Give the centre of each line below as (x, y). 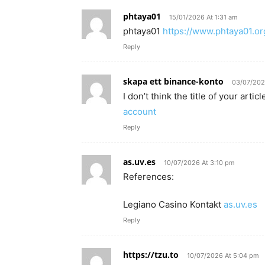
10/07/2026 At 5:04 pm (223, 255)
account (140, 111)
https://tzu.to (151, 254)
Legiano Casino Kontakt (173, 204)
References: (148, 176)
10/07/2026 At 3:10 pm (199, 162)
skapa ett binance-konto (173, 81)
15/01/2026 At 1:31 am (203, 17)
